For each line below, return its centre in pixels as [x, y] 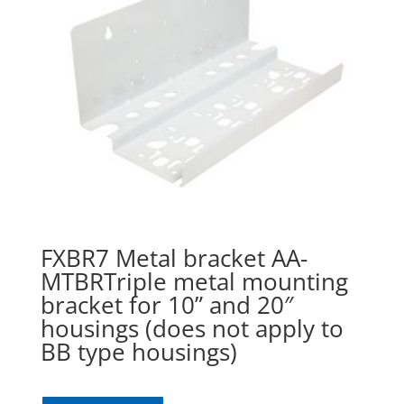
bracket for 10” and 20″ [166, 305]
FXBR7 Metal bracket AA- [174, 258]
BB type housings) [138, 352]
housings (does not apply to [192, 329]
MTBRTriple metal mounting [194, 282]
